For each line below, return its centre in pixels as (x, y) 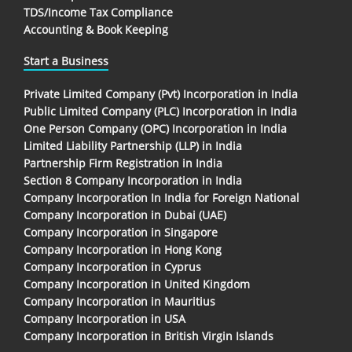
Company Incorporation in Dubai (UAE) (125, 215)
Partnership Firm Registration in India (123, 163)
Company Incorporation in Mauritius (119, 301)
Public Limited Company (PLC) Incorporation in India (160, 111)
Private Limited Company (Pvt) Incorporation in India (161, 94)
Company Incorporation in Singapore (121, 232)
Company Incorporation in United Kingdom (137, 284)
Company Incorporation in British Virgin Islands (148, 336)
